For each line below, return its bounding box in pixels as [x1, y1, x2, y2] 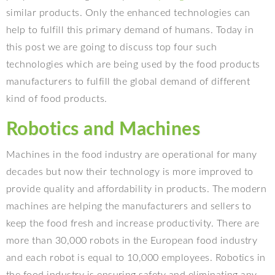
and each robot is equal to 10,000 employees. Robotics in [6, 253, 266, 263]
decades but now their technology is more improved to [6, 167, 254, 177]
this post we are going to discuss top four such [6, 42, 217, 53]
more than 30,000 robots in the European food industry [6, 236, 258, 246]
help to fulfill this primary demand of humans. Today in [6, 25, 254, 36]
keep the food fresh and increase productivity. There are [6, 219, 260, 229]
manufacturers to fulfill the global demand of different [6, 77, 250, 87]
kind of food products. [6, 94, 107, 104]
